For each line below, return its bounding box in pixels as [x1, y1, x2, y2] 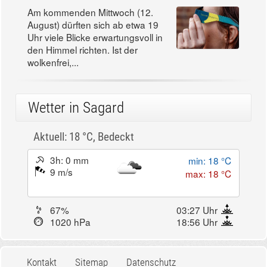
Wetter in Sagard [28, 98, 124, 116]
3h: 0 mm [50, 153, 89, 167]
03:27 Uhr [176, 203, 218, 217]
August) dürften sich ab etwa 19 [27, 17, 159, 31]
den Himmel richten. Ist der [27, 42, 138, 56]
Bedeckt [98, 129, 134, 144]
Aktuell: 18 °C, [33, 129, 98, 144]
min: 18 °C [188, 154, 231, 167]
